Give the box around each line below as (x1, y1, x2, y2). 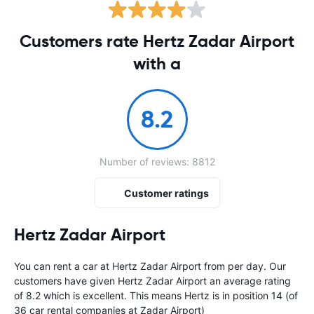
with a (133, 53, 181, 74)
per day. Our (228, 260, 286, 272)
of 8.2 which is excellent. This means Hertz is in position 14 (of (14, 289, 298, 301)
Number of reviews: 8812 (99, 156, 215, 168)
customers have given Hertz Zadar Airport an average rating (14, 275, 291, 287)
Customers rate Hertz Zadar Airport (20, 31, 294, 52)
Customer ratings (123, 186, 209, 199)
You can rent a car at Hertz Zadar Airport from (14, 260, 228, 272)
